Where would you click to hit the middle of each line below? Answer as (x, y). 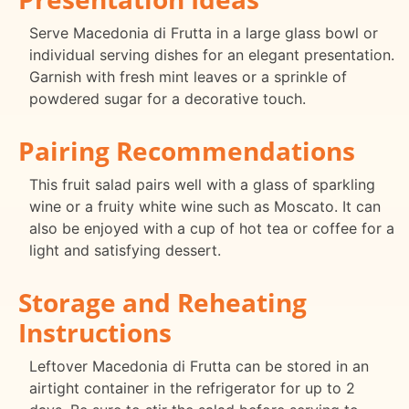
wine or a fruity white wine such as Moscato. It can (205, 206)
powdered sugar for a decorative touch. (168, 99)
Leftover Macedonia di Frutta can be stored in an (199, 366)
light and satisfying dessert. (125, 250)
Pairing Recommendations (187, 150)
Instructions (95, 332)
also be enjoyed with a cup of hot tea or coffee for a (212, 228)
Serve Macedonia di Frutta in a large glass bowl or (204, 33)
